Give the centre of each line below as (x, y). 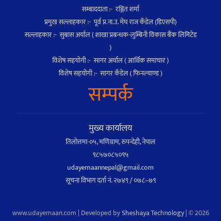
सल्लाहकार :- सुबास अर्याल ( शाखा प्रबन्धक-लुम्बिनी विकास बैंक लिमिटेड (110, 35)
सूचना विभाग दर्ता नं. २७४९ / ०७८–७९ (110, 180)
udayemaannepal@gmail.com (110, 167)
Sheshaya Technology (153, 213)
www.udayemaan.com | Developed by (67, 213)
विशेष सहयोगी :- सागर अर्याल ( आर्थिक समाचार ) (110, 60)
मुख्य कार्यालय (110, 128)
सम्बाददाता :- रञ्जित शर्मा (110, 9)
